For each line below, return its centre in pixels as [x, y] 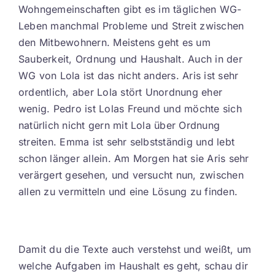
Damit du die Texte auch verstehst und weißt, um [135, 249]
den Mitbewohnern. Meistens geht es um [114, 42]
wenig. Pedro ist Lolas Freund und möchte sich [130, 109]
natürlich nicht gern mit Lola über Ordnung [119, 125]
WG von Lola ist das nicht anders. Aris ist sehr [129, 76]
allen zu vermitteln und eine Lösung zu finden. [128, 192]
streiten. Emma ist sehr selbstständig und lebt [127, 142]
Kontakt [137, 14]
